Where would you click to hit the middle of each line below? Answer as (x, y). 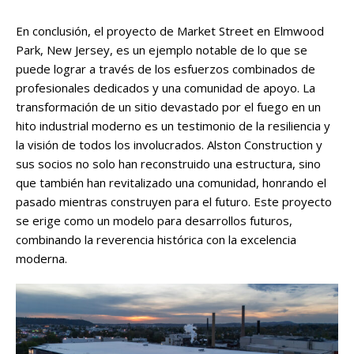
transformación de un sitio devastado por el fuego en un (168, 107)
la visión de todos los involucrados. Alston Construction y (169, 145)
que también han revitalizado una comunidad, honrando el (171, 183)
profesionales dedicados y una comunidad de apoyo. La (166, 88)
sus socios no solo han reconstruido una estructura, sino (168, 164)
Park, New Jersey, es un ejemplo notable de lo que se (162, 50)
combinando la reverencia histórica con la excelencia (156, 240)
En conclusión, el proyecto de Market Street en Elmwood (170, 31)
